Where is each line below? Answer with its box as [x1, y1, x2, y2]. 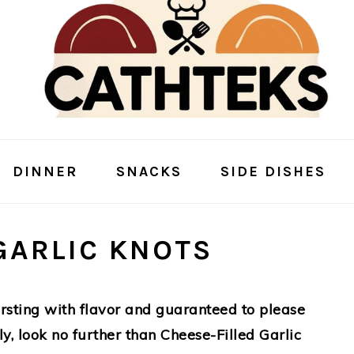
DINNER [12, 163, 77, 180]
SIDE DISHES [220, 163, 326, 180]
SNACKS [115, 163, 182, 180]
